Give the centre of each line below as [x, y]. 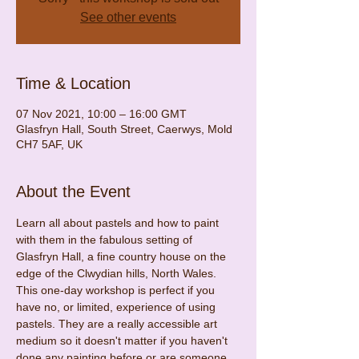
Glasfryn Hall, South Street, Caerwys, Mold [124, 129]
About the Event [73, 191]
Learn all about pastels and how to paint [119, 222]
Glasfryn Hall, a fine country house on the [123, 256]
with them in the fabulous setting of [106, 239]
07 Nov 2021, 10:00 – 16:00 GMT [101, 113]
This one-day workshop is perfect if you [117, 290]
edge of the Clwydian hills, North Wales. [116, 273]
